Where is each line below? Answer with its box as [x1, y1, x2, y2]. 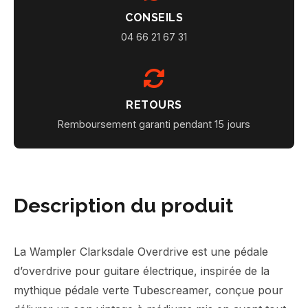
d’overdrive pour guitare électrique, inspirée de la [14, 264, 269, 278]
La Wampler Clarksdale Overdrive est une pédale [14, 245, 268, 258]
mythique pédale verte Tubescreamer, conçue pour [14, 283, 283, 297]
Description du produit [14, 194, 233, 217]
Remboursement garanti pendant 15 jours [58, 118, 250, 130]
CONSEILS [125, 11, 183, 24]
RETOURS [126, 98, 182, 111]
